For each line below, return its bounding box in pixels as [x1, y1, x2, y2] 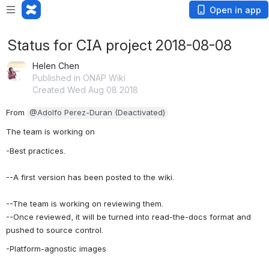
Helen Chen [32, 61, 79, 71]
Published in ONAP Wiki [32, 73, 125, 83]
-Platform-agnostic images [6, 244, 106, 254]
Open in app [210, 5, 261, 15]
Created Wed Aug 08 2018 [32, 85, 138, 95]
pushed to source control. [6, 225, 103, 235]
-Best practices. [6, 145, 68, 156]
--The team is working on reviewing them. [6, 198, 163, 208]
